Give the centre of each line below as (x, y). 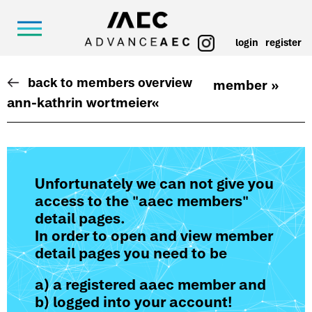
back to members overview (110, 83)
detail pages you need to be (131, 253)
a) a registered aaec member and (150, 284)
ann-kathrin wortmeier (80, 102)
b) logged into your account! (133, 302)
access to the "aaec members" (142, 201)
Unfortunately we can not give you (154, 184)
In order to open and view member (154, 236)
